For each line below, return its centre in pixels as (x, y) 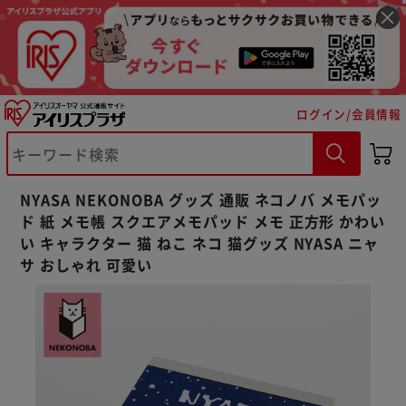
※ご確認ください (112, 137)
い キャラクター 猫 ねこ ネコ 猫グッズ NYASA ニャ (200, 242)
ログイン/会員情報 (349, 113)
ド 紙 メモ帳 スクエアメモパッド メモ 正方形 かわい (203, 221)
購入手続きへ (283, 184)
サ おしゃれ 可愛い (86, 264)
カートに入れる (123, 184)
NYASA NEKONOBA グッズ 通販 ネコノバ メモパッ (201, 199)
